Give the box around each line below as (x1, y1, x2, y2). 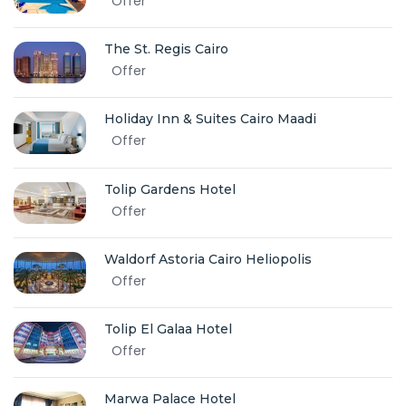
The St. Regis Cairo (104, 41, 228, 58)
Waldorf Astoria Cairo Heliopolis (104, 250, 312, 267)
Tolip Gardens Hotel (104, 180, 236, 198)
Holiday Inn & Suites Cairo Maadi (104, 111, 316, 128)
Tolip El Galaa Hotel (104, 321, 232, 338)
